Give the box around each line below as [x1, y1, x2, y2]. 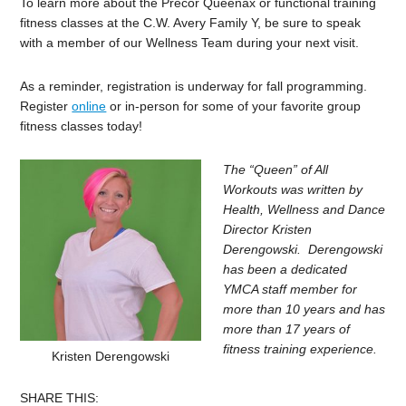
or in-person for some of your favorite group [106, 99, 362, 114]
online [72, 99, 107, 114]
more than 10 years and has [223, 302, 386, 317]
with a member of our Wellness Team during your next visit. [20, 35, 360, 51]
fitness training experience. [223, 342, 378, 357]
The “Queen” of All [223, 162, 329, 178]
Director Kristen [223, 222, 313, 237]
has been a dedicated [223, 262, 348, 277]
